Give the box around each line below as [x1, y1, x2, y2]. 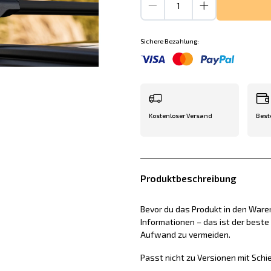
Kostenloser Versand [148, 112, 212, 120]
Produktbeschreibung [140, 173, 237, 184]
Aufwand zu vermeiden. [140, 229, 230, 240]
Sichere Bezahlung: [140, 38, 199, 45]
